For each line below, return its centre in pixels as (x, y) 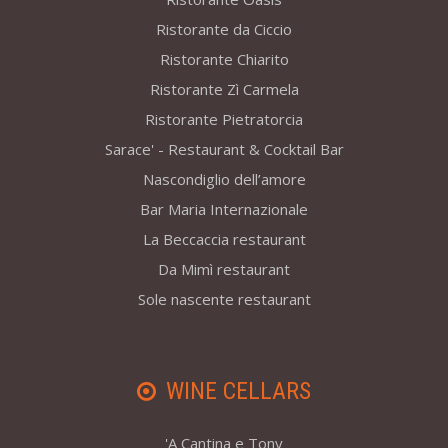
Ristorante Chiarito (224, 59)
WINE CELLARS (238, 391)
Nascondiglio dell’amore (224, 179)
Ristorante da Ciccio (224, 29)
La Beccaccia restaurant (224, 239)
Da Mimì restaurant (224, 269)
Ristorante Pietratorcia (224, 119)
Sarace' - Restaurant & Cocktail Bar (224, 149)
